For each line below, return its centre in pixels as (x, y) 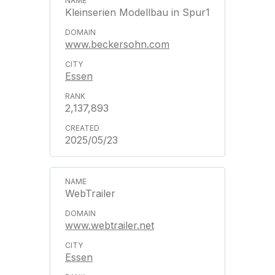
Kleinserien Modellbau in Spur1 (137, 12)
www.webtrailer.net (110, 225)
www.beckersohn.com (117, 44)
